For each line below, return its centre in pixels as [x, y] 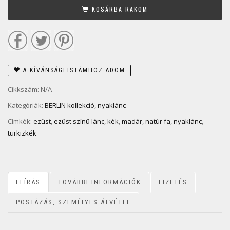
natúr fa [158, 121]
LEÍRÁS [28, 182]
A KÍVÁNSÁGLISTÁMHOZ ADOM [74, 71]
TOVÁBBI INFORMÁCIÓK [100, 182]
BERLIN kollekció [70, 106]
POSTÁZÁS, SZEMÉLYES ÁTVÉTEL [73, 202]
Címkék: [21, 121]
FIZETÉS [173, 182]
